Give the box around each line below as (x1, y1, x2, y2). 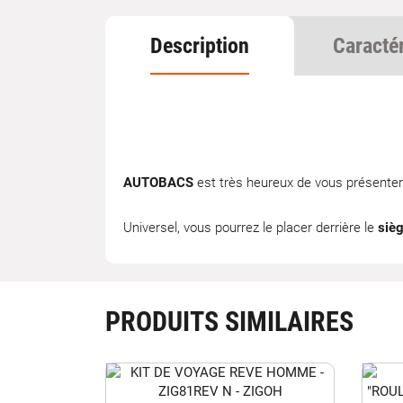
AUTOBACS (123, 175, 193, 191)
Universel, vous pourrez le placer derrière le (123, 219, 378, 236)
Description (150, 33, 249, 58)
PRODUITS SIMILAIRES (105, 306, 354, 337)
